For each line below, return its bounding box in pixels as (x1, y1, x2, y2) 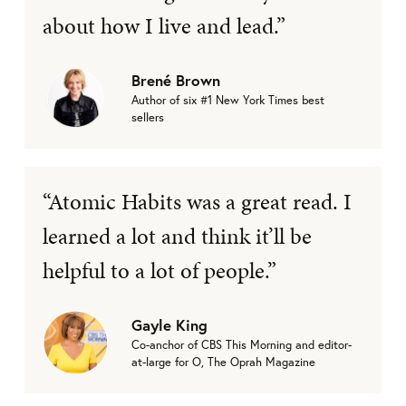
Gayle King (131, 314, 208, 336)
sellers (131, 110, 164, 126)
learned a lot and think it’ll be (43, 219, 312, 252)
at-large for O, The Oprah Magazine (131, 354, 315, 371)
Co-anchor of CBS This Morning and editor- (131, 337, 352, 353)
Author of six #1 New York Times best (131, 92, 324, 109)
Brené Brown (131, 70, 220, 92)
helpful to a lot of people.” (43, 254, 276, 286)
